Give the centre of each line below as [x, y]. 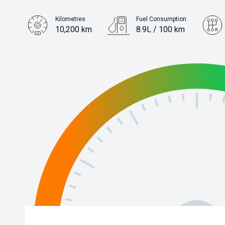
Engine [65, 49]
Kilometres [70, 19]
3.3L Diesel [75, 60]
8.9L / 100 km [160, 29]
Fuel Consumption [161, 19]
